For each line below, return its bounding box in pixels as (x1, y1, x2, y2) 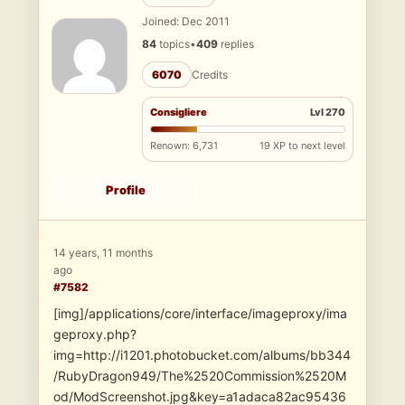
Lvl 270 (310, 106, 345, 119)
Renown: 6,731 (150, 139, 218, 153)
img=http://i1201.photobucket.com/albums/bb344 (53, 347, 351, 363)
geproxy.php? (53, 326, 137, 343)
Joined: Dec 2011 (142, 14, 230, 29)
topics (156, 37, 190, 52)
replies (218, 37, 254, 52)
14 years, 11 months (53, 246, 153, 260)
